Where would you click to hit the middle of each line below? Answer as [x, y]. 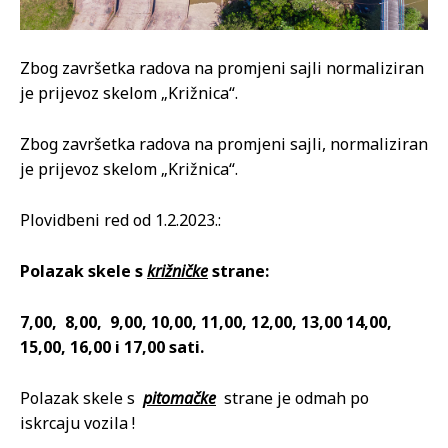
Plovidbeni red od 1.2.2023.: [120, 219]
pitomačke [179, 397]
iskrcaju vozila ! [77, 422]
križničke [177, 270]
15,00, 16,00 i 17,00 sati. [112, 346]
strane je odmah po [292, 397]
